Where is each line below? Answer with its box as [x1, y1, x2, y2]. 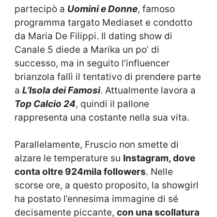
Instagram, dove [123, 153, 195, 164]
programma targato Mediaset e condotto [15, 16, 192, 28]
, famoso [138, 3, 175, 15]
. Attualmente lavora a [100, 84, 196, 96]
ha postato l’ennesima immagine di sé [15, 193, 178, 205]
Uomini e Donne [67, 3, 138, 15]
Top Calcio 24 [15, 98, 76, 109]
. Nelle [146, 166, 173, 178]
